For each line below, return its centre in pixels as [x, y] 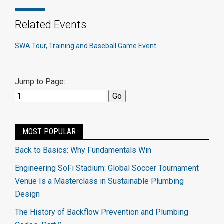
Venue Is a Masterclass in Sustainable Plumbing [99, 181]
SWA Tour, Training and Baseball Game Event [86, 46]
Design [27, 194]
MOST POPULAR [49, 132]
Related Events [51, 25]
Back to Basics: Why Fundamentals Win [83, 150]
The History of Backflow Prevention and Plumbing [102, 212]
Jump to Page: [40, 82]
